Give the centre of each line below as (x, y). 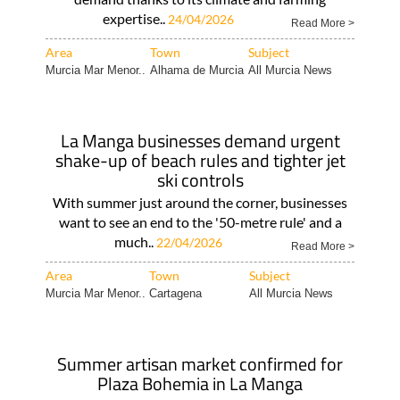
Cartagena (175, 293)
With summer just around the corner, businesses (200, 202)
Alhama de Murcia (196, 70)
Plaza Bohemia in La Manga (200, 383)
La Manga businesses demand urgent (200, 141)
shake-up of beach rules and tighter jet (200, 160)
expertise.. (135, 18)
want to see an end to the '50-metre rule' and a (200, 222)
